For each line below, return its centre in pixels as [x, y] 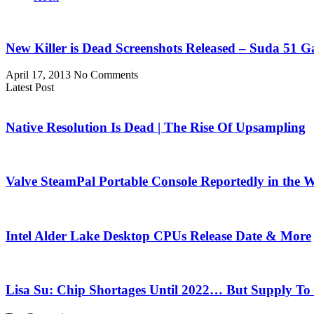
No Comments [106, 75]
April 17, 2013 [40, 75]
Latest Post [30, 88]
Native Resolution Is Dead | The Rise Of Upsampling [156, 127]
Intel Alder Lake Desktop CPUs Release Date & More [158, 235]
